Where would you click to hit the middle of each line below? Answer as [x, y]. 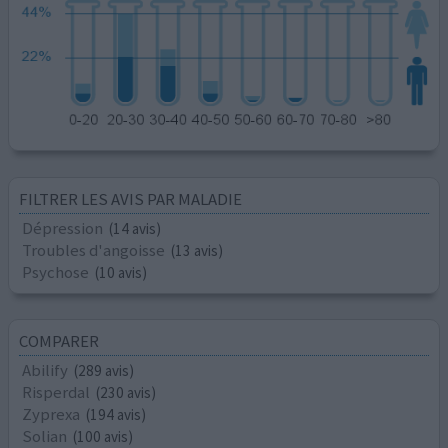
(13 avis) [197, 250]
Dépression [63, 227]
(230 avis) [126, 393]
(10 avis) [121, 272]
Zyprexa [51, 414]
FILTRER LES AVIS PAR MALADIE [131, 198]
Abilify [45, 370]
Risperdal [56, 392]
